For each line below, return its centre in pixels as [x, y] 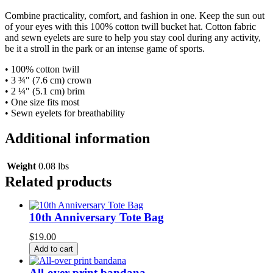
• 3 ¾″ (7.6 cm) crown [48, 80]
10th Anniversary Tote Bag [97, 218]
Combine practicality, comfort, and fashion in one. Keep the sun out [135, 15]
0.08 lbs [54, 166]
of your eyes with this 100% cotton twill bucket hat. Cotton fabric [130, 26]
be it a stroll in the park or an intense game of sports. [105, 48]
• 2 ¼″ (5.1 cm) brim [45, 91]
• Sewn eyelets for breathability [65, 113]
